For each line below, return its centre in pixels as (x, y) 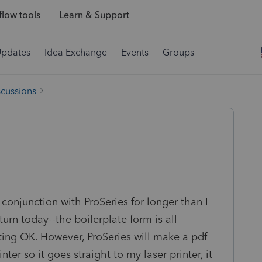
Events (135, 52)
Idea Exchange (76, 52)
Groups (178, 52)
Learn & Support (94, 15)
